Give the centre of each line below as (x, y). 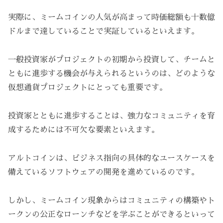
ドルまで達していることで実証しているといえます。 (104, 32)
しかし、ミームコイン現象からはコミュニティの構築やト (111, 200)
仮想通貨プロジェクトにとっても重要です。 (88, 88)
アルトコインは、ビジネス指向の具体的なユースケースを (111, 158)
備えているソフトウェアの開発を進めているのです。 (104, 172)
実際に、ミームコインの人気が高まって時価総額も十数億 (111, 18)
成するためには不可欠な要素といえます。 (84, 130)
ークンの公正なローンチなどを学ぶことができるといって (111, 214)
